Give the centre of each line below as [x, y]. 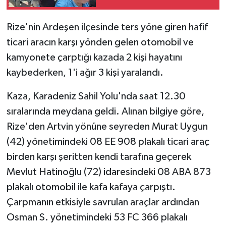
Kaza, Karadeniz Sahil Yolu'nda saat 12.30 [96, 96]
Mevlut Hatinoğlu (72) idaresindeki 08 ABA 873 [108, 172]
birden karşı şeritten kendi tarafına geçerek [99, 157]
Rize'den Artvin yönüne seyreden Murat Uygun [107, 126]
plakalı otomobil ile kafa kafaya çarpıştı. [91, 187]
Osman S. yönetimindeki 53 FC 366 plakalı [97, 217]
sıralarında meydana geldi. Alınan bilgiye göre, [105, 111]
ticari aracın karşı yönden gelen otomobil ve [100, 42]
